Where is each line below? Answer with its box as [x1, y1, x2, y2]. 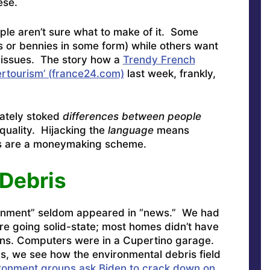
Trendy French [122, 53, 195, 66]
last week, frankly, [124, 67, 216, 80]
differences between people [62, 110, 201, 123]
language [107, 124, 154, 137]
